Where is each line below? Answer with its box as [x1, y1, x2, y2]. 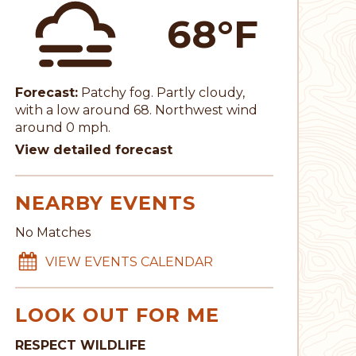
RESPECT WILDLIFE [14, 337, 145, 353]
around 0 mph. [14, 119, 110, 135]
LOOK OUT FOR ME [14, 304, 219, 327]
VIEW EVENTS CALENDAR [44, 254, 213, 270]
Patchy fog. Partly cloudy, [80, 84, 245, 100]
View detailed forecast [14, 141, 172, 157]
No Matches [14, 225, 91, 241]
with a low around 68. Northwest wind [14, 102, 257, 118]
